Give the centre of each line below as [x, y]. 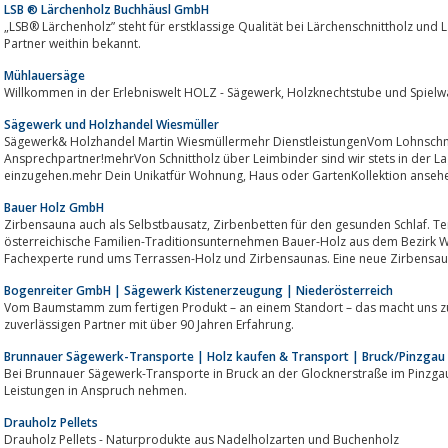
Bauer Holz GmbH [54, 207]
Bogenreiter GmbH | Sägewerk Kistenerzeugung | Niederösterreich [198, 290]
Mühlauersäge [44, 75]
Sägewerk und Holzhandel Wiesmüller [111, 124]
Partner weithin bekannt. [72, 43]
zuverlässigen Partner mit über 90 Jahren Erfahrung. [149, 324]
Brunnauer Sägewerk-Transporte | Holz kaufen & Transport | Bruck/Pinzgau [224, 356]
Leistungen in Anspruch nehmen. [95, 390]
